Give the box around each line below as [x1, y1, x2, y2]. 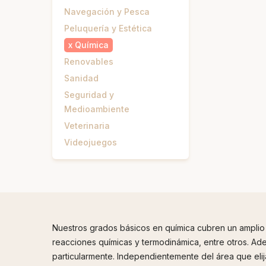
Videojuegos [64, 137, 117, 147]
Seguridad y [64, 90, 114, 100]
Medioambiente [64, 104, 129, 114]
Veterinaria [64, 121, 110, 131]
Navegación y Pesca [64, 7, 150, 17]
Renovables [64, 56, 113, 66]
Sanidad [64, 73, 99, 83]
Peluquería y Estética [64, 23, 152, 33]
